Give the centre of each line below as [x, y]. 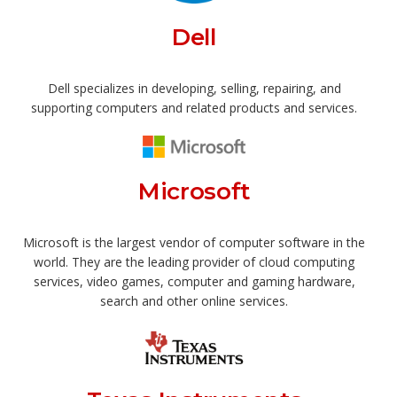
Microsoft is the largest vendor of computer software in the [194, 242]
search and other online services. [194, 301]
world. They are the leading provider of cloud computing [194, 262]
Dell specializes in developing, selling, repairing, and [194, 89]
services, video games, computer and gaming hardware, [194, 281]
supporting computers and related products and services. [194, 108]
